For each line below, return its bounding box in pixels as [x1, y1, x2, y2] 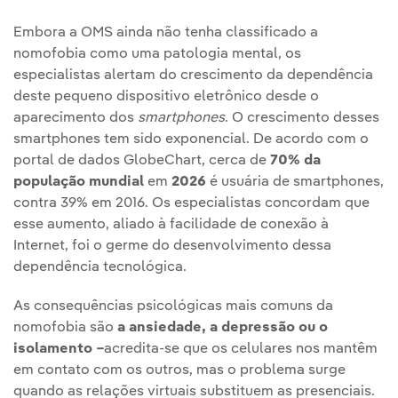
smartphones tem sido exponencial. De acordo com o [13, 132, 369, 147]
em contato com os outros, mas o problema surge [13, 363, 346, 378]
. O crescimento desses [225, 111, 379, 126]
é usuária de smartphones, [206, 175, 384, 190]
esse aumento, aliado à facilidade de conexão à [13, 218, 329, 233]
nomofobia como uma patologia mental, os [13, 47, 301, 62]
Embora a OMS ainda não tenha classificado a [13, 26, 318, 41]
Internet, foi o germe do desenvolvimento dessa [13, 239, 331, 254]
